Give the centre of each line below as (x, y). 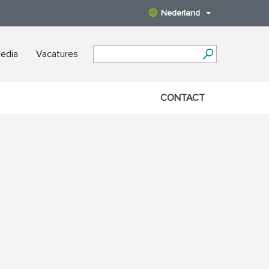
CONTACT (183, 98)
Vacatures (57, 54)
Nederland (180, 13)
